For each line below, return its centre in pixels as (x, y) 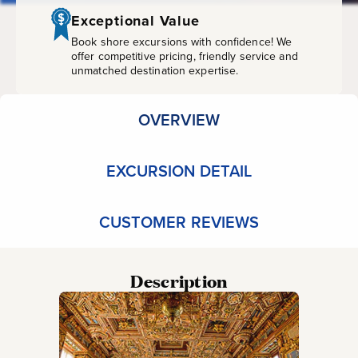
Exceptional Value (135, 21)
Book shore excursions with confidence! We (182, 42)
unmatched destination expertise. (155, 71)
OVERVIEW (179, 120)
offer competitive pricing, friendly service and (185, 56)
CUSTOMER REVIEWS (179, 222)
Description (179, 281)
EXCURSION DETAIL (179, 171)
